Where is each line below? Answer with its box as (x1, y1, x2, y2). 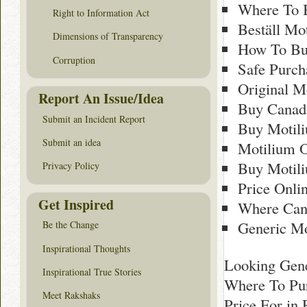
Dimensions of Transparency (53, 29, 163, 43)
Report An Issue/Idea (38, 88, 164, 109)
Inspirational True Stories (42, 265, 141, 278)
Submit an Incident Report (42, 112, 145, 125)
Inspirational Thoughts (42, 241, 130, 255)
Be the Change (42, 218, 99, 232)
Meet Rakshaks (42, 288, 100, 302)
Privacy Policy (42, 159, 99, 173)
